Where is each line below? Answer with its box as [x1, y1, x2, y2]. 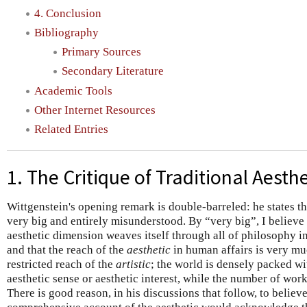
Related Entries [34, 123, 108, 136]
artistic [116, 257, 151, 271]
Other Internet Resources [34, 103, 156, 116]
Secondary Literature [62, 64, 164, 78]
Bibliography [34, 25, 99, 39]
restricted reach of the [7, 257, 116, 271]
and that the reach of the [7, 243, 127, 256]
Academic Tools [34, 84, 112, 97]
